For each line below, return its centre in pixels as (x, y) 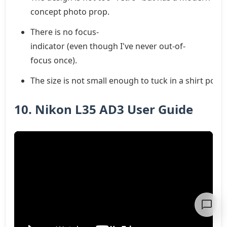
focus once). (54, 60)
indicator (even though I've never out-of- (108, 46)
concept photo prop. (70, 11)
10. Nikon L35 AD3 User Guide (104, 109)
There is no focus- (65, 32)
